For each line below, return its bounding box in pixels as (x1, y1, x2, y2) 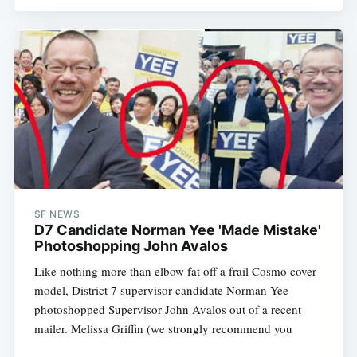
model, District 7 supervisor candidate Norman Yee (33, 281, 288, 298)
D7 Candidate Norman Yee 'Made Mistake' (33, 221, 321, 238)
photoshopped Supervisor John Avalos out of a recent (33, 300, 301, 317)
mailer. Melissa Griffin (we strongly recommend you (33, 320, 292, 336)
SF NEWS (33, 207, 80, 220)
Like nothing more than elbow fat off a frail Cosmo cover (33, 262, 316, 279)
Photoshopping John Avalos (33, 237, 228, 254)
